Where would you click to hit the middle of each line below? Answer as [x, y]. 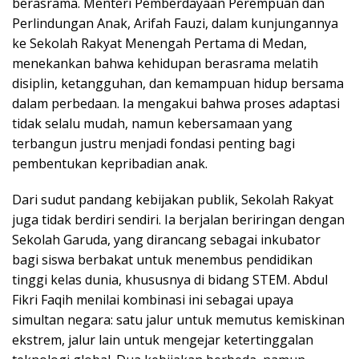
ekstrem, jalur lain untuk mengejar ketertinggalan [163, 340]
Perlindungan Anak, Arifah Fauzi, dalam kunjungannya [175, 23]
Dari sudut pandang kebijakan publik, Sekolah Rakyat [173, 200]
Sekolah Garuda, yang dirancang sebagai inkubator [166, 240]
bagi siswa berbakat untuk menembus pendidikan [162, 260]
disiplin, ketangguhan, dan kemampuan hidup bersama [178, 83]
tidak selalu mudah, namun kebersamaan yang [152, 123]
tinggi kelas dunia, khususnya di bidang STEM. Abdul [170, 280]
